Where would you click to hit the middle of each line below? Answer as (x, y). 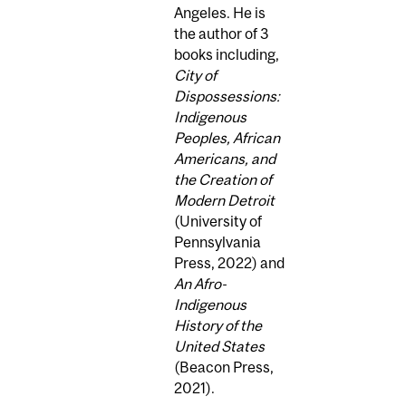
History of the (218, 325)
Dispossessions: (227, 96)
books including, (227, 54)
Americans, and (225, 158)
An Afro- (200, 283)
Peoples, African (227, 137)
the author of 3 (222, 33)
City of (195, 75)
